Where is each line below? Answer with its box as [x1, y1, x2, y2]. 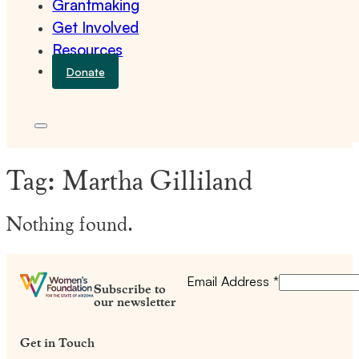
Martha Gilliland [62, 155, 252, 203]
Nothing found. [6, 205, 133, 240]
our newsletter [93, 290, 176, 313]
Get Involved [52, 18, 139, 38]
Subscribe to [93, 277, 166, 300]
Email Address [186, 272, 273, 289]
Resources [52, 40, 123, 60]
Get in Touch [20, 331, 95, 353]
